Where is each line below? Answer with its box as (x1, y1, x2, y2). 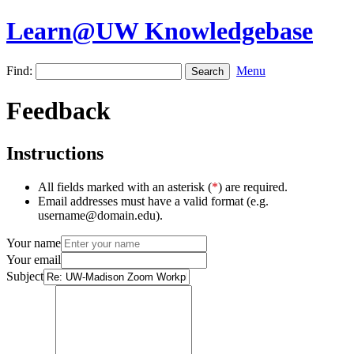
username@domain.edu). (38, 208, 163, 222)
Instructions (6, 142, 104, 164)
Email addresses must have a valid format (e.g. (38, 194, 269, 208)
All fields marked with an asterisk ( (38, 179, 212, 194)
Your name (6, 235, 61, 250)
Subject (6, 269, 43, 283)
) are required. (218, 179, 288, 194)
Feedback (6, 96, 111, 126)
